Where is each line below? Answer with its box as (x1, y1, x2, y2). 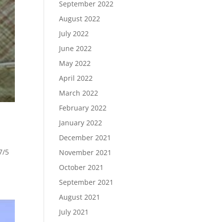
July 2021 (59, 207, 89, 217)
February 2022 (59, 103, 107, 112)
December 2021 (59, 133, 111, 142)
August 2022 (59, 14, 101, 23)
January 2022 (59, 118, 103, 127)
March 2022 (59, 88, 99, 98)
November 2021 (59, 148, 112, 157)
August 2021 (59, 192, 101, 202)
